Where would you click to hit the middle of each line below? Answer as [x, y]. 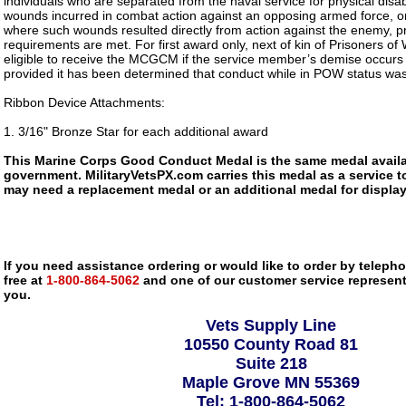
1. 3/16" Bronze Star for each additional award [136, 131]
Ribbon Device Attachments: [84, 102]
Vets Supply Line [271, 325]
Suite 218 [271, 363]
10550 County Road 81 [271, 344]
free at [23, 280]
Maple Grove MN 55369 [271, 382]
